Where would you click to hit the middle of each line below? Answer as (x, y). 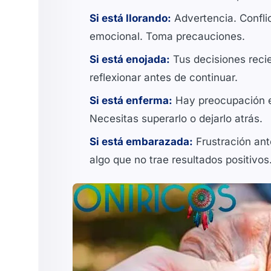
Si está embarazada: (141, 142)
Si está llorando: (130, 18)
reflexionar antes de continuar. (164, 77)
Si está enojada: (130, 59)
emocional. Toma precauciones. (167, 36)
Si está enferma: (131, 100)
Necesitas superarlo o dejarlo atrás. (176, 119)
